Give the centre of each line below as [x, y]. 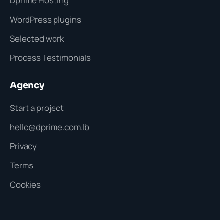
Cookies [25, 184]
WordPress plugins [45, 19]
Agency [27, 85]
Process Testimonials [50, 57]
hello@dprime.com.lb [50, 127]
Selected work [37, 38]
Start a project [37, 108]
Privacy [23, 146]
